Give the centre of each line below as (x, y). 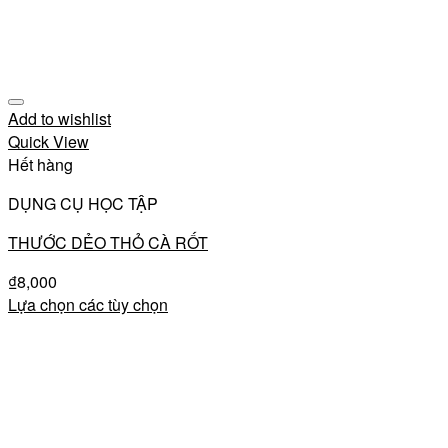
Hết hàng (40, 165)
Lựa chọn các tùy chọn (88, 305)
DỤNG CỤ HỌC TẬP (83, 204)
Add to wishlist (59, 119)
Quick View (48, 142)
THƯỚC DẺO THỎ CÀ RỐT (108, 243)
